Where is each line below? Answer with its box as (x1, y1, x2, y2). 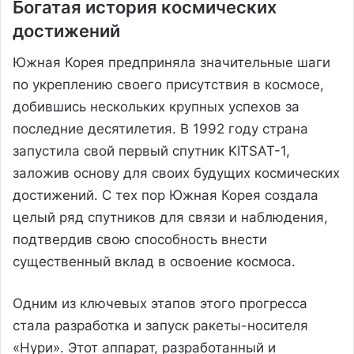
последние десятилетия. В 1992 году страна (13, 120, 308, 137)
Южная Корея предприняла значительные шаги (13, 54, 330, 70)
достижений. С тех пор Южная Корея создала (13, 186, 318, 203)
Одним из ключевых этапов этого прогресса (13, 295, 307, 311)
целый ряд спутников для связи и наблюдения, (13, 209, 328, 225)
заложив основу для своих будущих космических (13, 164, 340, 181)
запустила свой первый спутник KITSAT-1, (13, 142, 290, 159)
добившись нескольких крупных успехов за (13, 98, 299, 115)
